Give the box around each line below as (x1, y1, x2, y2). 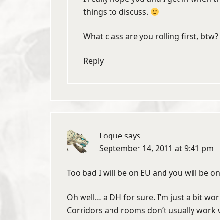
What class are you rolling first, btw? (83, 31, 218, 42)
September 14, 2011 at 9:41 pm (99, 143, 214, 154)
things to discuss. (83, 6, 150, 17)
